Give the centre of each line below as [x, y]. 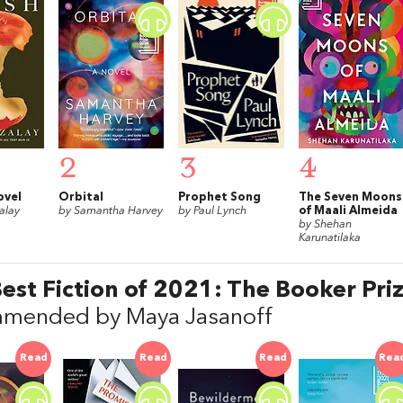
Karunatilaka [329, 238]
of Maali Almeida [348, 211]
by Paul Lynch [213, 211]
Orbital [81, 198]
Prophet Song [220, 198]
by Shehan [325, 225]
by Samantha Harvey [111, 211]
